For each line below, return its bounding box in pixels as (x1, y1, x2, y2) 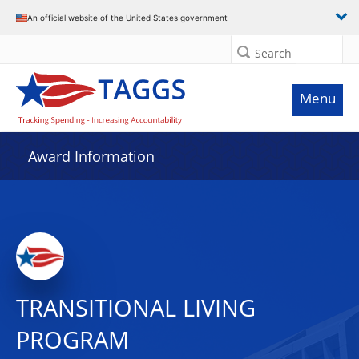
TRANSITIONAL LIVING (16, 292, 256, 324)
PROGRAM (16, 324, 129, 356)
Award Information (28, 147, 155, 166)
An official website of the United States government (27, 12, 228, 22)
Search (255, 46, 292, 61)
